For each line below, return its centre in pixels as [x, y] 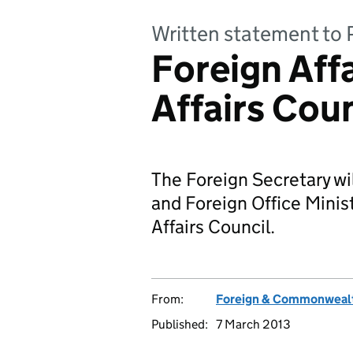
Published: [180, 324]
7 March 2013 [253, 324]
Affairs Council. [213, 227]
